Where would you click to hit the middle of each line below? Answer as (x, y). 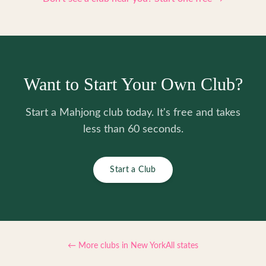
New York (148, 246)
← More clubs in (99, 246)
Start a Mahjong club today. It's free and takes (133, 113)
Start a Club (133, 170)
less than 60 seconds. (133, 129)
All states (182, 246)
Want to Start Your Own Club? (133, 84)
